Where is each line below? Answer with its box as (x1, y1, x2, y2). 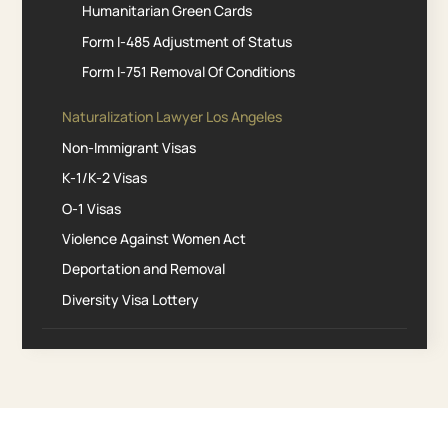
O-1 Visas (62, 198, 122, 218)
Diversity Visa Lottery (62, 289, 200, 309)
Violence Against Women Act (62, 228, 247, 248)
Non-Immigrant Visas (62, 137, 197, 157)
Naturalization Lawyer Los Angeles (62, 107, 283, 127)
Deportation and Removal (62, 259, 226, 279)
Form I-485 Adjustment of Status (82, 31, 293, 51)
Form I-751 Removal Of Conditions (82, 61, 296, 81)
